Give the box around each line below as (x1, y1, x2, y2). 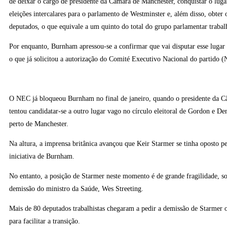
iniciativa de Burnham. (9, 153, 74, 160)
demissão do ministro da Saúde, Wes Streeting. (9, 185, 143, 193)
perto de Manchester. (9, 120, 68, 128)
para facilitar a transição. (9, 217, 80, 225)
